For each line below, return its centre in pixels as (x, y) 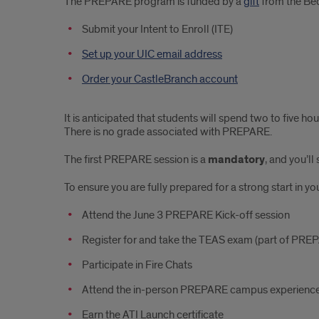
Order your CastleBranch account (160, 79)
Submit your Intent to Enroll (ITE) (157, 30)
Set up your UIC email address (152, 54)
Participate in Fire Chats (137, 265)
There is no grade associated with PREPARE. (168, 132)
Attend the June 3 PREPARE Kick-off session (186, 215)
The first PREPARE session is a (136, 160)
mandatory (236, 160)
